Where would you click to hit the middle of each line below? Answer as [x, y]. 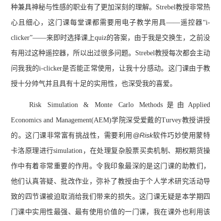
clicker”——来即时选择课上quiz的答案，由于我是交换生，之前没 [110, 38]
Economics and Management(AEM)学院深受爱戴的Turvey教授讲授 [110, 120]
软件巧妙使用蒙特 [182, 136]
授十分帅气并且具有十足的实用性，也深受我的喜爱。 [94, 84]
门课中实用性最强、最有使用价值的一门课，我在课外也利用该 [110, 212]
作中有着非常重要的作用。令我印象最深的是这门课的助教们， [110, 166]
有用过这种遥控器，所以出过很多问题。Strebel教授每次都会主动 [110, 53]
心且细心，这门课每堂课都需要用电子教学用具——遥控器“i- [110, 22]
